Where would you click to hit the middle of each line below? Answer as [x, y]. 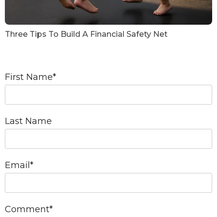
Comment [27, 209]
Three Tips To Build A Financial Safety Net [86, 34]
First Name [29, 77]
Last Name [28, 121]
